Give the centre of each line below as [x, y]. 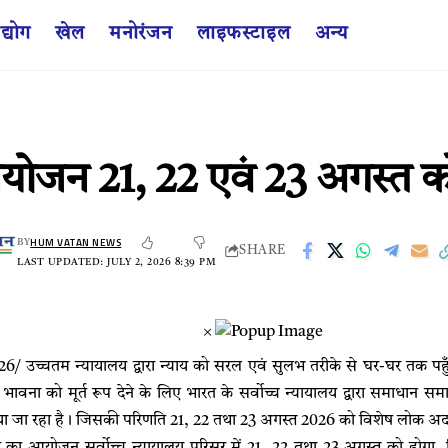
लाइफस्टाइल [243, 34]
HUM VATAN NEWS [76, 242]
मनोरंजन [140, 34]
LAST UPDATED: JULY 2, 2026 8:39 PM [117, 261]
